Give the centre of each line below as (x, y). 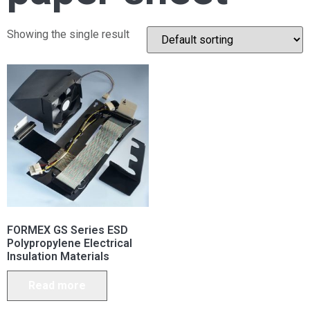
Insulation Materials (58, 256)
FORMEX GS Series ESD (67, 230)
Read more (57, 285)
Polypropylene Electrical (70, 243)
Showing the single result (68, 35)
